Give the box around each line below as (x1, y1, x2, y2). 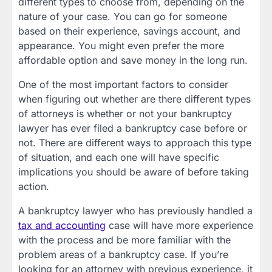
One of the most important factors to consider (18, 78, 228, 90)
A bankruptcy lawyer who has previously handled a (18, 204, 253, 217)
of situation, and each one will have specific (18, 151, 219, 163)
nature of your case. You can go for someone (18, 10, 227, 22)
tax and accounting (18, 219, 106, 231)
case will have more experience (106, 219, 253, 231)
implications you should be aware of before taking (18, 165, 249, 178)
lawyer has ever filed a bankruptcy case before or (18, 121, 247, 134)
